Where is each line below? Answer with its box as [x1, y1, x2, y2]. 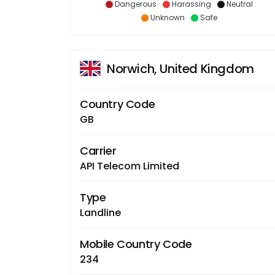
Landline [80, 205, 121, 220]
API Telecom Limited [80, 158, 179, 173]
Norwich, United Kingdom [107, 60, 254, 77]
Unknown [150, 12, 185, 23]
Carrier [80, 142, 117, 158]
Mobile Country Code [80, 236, 192, 252]
